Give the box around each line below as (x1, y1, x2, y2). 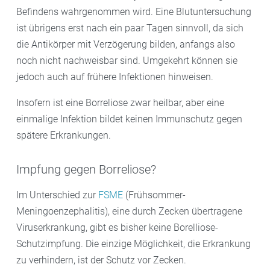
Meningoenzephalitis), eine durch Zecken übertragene (16, 205, 242, 217)
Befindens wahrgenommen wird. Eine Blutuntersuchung (16, 5, 251, 17)
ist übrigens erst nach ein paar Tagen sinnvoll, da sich (16, 22, 243, 34)
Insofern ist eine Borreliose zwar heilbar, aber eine (16, 96, 224, 108)
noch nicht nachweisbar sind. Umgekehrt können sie (16, 54, 237, 66)
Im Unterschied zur (16, 189, 98, 201)
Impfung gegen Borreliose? (16, 162, 156, 177)
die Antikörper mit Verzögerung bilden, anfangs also (16, 38, 235, 50)
